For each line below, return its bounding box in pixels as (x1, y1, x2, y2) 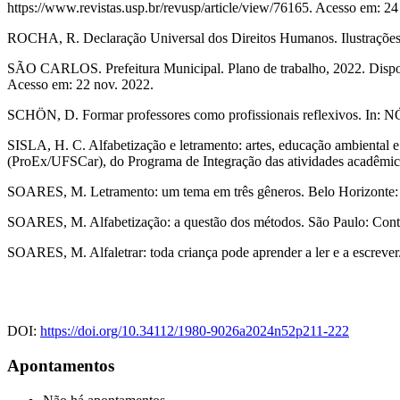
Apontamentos (7, 356, 114, 376)
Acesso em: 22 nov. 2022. (7, 77, 154, 93)
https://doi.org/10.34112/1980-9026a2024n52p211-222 (40, 323, 349, 339)
